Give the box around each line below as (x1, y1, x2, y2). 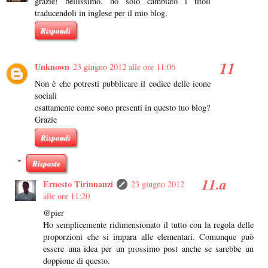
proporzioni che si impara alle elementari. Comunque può (43, 230, 254, 242)
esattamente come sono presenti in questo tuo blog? (35, 102, 210, 114)
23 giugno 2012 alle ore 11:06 (73, 61, 175, 73)
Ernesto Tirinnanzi (43, 177, 114, 190)
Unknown (35, 60, 69, 74)
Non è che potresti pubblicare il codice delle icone (35, 78, 211, 90)
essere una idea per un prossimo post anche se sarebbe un (43, 242, 254, 254)
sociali (35, 90, 57, 102)
